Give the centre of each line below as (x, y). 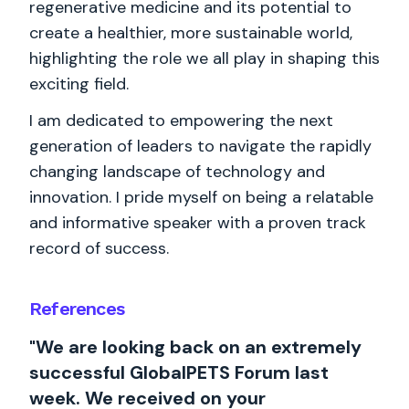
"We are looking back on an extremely (195, 347)
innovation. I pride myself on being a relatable (201, 197)
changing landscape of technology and (177, 172)
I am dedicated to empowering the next (181, 121)
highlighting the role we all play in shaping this (204, 58)
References (77, 309)
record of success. (99, 248)
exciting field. (79, 84)
